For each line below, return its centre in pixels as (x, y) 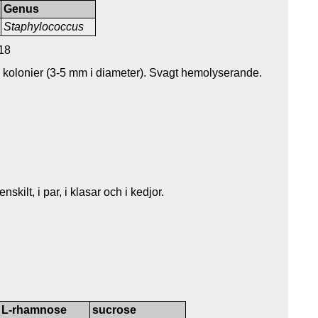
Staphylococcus (44, 26)
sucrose (115, 309)
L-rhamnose (34, 309)
